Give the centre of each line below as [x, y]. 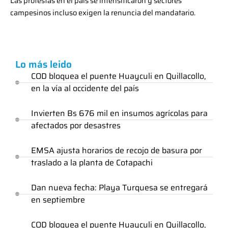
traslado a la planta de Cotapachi [92, 163]
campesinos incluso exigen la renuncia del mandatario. [103, 12]
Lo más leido [44, 64]
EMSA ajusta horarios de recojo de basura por [117, 151]
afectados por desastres [76, 126]
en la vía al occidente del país [85, 89]
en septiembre [58, 200]
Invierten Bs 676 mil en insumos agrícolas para [119, 113]
